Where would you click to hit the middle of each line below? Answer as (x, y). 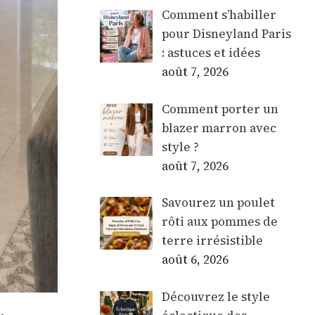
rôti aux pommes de (219, 222)
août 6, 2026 (195, 260)
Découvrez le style (216, 296)
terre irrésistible (212, 241)
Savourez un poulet (218, 203)
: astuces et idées (211, 53)
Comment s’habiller (219, 15)
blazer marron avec (219, 128)
